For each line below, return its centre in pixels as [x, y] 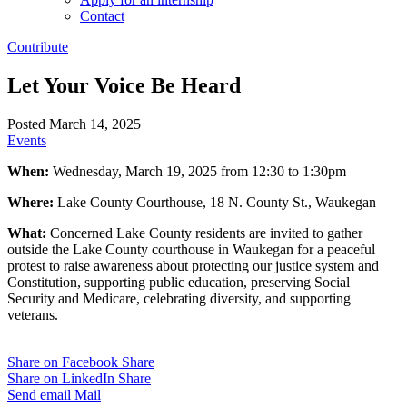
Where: [32, 202]
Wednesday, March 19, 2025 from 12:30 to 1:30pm [199, 171]
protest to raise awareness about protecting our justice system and [193, 265]
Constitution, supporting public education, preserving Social [179, 282]
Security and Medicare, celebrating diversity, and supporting [179, 298]
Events [27, 140]
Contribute [38, 46]
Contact [102, 15]
